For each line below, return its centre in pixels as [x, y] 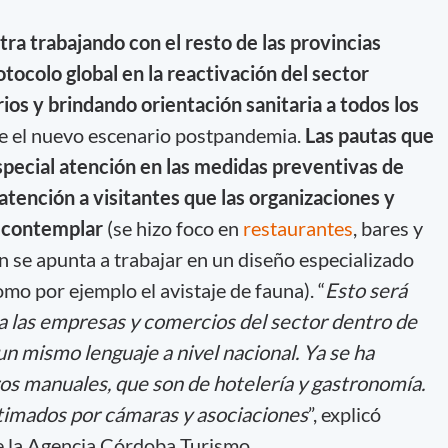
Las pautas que [367, 134]
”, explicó [344, 413]
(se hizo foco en [174, 227]
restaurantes [297, 227]
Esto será [365, 289]
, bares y [387, 227]
